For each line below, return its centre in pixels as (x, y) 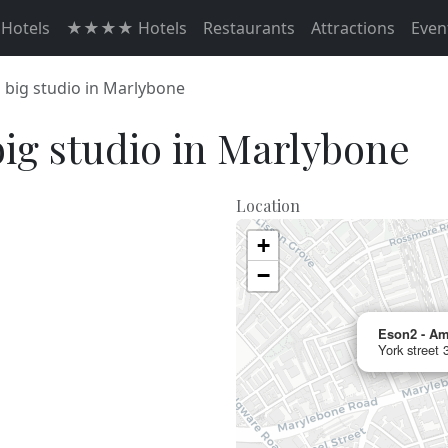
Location (268, 205)
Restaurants (249, 28)
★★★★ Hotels (126, 28)
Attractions (353, 28)
